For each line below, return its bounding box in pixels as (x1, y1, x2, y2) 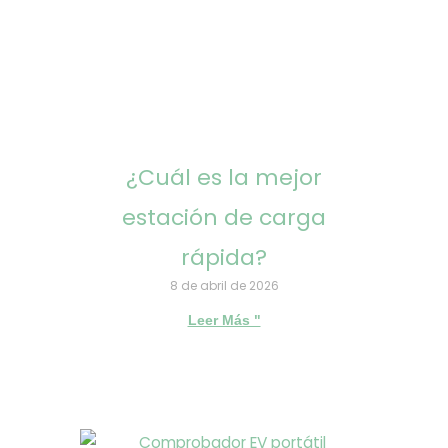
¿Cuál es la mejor (126, 162, 322, 194)
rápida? (181, 242, 267, 274)
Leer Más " (187, 312, 261, 329)
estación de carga (122, 202, 326, 234)
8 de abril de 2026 (169, 277, 279, 295)
